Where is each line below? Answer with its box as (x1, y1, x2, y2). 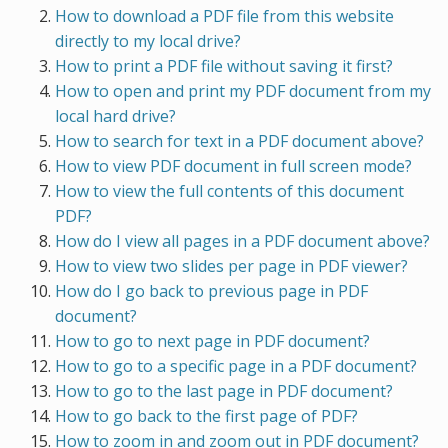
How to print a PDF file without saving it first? (55, 55, 393, 77)
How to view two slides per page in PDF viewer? (55, 255, 408, 277)
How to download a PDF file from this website (55, 5, 394, 27)
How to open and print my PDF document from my (55, 80, 431, 102)
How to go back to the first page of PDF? (55, 405, 358, 427)
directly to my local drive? (55, 30, 241, 52)
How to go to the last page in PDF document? (55, 380, 393, 402)
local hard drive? (55, 105, 176, 127)
